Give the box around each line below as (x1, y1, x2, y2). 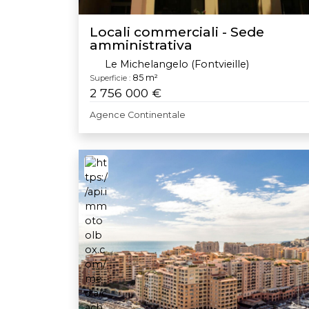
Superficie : (90, 72, 130, 83)
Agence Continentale (90, 109, 186, 120)
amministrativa (90, 36, 192, 53)
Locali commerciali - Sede (90, 23, 264, 40)
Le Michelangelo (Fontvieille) (102, 57, 249, 70)
